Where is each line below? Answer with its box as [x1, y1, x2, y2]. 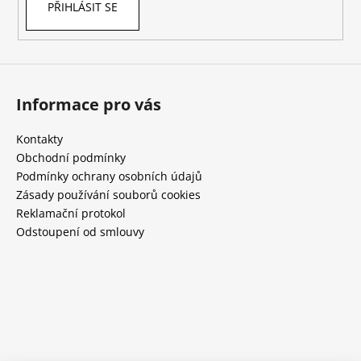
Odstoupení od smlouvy [16, 223, 144, 239]
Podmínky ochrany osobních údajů [16, 168, 202, 184]
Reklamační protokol [16, 205, 126, 221]
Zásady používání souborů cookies [16, 186, 201, 202]
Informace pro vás [16, 93, 161, 115]
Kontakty [16, 131, 63, 147]
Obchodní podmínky [16, 149, 126, 165]
